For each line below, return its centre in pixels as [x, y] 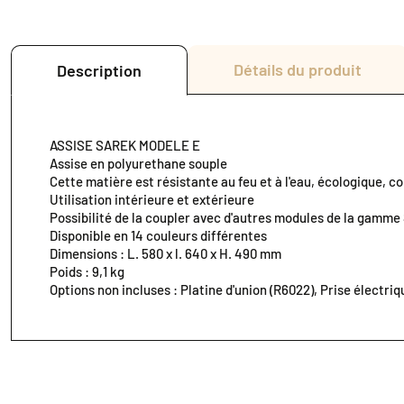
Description [99, 71]
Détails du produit [298, 70]
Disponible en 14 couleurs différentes [158, 236]
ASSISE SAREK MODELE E [125, 146]
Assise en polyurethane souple [138, 164]
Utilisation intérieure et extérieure [152, 200]
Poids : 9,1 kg [87, 272]
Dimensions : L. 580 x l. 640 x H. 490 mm [165, 254]
